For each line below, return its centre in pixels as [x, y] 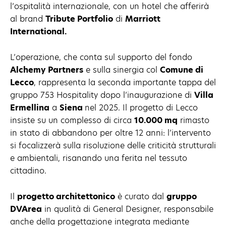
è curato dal [141, 196]
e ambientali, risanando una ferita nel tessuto [99, 158]
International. [38, 31]
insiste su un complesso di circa [72, 120]
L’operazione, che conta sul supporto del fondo [101, 57]
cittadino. [28, 171]
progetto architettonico [66, 196]
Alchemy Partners [47, 70]
